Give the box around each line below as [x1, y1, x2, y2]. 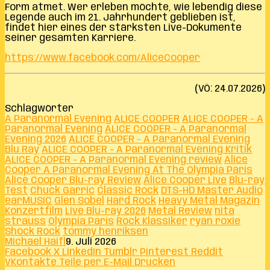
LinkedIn [62, 246, 101, 257]
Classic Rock [97, 185, 159, 196]
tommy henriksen [63, 226, 148, 237]
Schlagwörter [5, 103, 74, 114]
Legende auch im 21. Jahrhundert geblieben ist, [5, 12, 236, 23]
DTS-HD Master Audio [161, 185, 263, 196]
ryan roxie [190, 216, 240, 227]
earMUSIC [5, 195, 52, 206]
